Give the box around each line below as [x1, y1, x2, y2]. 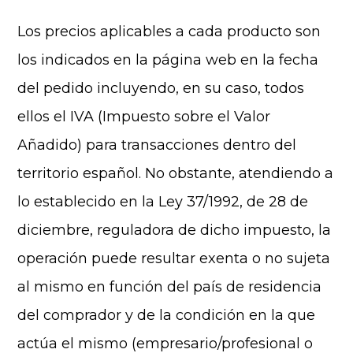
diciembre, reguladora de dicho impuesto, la [17, 221, 332, 239]
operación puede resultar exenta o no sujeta [17, 250, 331, 267]
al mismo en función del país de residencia [17, 278, 322, 295]
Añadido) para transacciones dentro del [17, 136, 297, 154]
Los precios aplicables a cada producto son [17, 23, 321, 40]
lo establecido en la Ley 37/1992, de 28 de [17, 193, 309, 210]
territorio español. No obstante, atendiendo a [17, 165, 334, 182]
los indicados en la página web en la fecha [17, 51, 319, 69]
